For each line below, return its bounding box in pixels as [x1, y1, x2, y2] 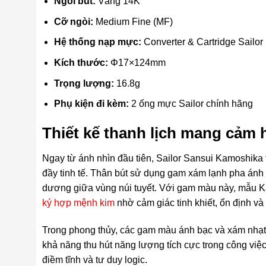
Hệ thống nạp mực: [54, 37, 142, 47]
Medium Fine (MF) [93, 16, 173, 27]
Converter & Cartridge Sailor [141, 37, 264, 47]
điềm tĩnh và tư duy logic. [42, 254, 147, 265]
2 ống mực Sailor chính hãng [129, 99, 254, 109]
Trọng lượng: [54, 78, 115, 88]
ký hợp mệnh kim [42, 197, 115, 208]
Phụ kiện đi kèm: [54, 99, 129, 109]
